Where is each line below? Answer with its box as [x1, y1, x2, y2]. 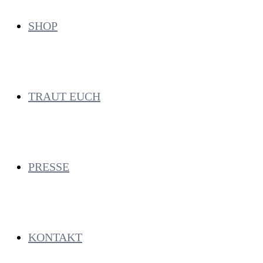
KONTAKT [28, 231, 82, 244]
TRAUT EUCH [28, 90, 100, 103]
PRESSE [28, 160, 69, 173]
